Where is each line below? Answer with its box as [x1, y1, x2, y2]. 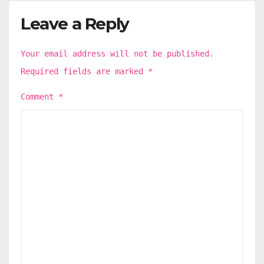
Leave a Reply [21, 14, 129, 34]
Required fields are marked [21, 67, 148, 77]
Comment [21, 91, 58, 101]
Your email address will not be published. [21, 49, 214, 59]
